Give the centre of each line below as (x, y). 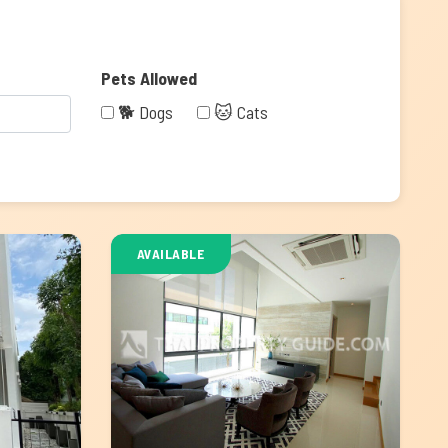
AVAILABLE (170, 253)
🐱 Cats (240, 112)
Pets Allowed (148, 78)
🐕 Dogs (145, 112)
